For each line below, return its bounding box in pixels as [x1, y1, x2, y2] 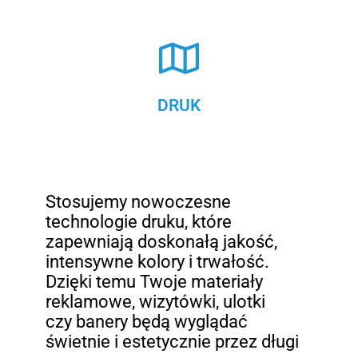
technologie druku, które [46, 212, 233, 233]
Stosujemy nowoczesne [46, 192, 232, 213]
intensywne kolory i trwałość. [46, 252, 270, 272]
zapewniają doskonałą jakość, [46, 232, 278, 253]
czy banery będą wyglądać [46, 312, 249, 332]
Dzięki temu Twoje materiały [46, 272, 264, 292]
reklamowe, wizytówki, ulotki [46, 292, 266, 312]
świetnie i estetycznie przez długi [46, 332, 300, 352]
